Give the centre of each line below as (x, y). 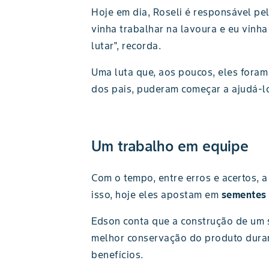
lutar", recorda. (126, 46)
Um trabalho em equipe (170, 146)
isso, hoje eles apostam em (156, 195)
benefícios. (117, 255)
